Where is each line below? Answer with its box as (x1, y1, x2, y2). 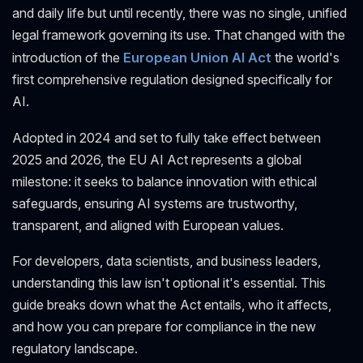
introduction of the (12, 49, 123, 66)
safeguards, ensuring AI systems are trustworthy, (12, 194, 297, 211)
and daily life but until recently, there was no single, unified (12, 4, 347, 21)
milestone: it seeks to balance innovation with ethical (12, 173, 317, 190)
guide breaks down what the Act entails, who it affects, (12, 297, 331, 314)
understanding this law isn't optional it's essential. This (12, 275, 326, 292)
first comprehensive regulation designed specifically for (12, 70, 332, 88)
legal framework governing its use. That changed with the (12, 26, 345, 43)
